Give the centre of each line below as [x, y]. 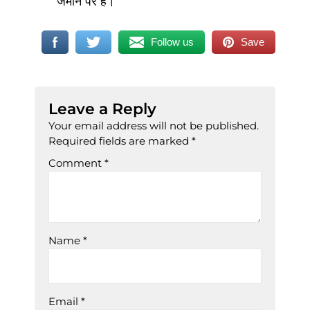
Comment [76, 163]
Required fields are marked [120, 140]
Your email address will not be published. [154, 125]
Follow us [172, 42]
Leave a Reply [102, 109]
